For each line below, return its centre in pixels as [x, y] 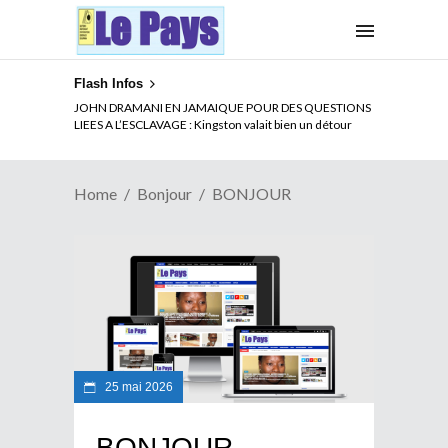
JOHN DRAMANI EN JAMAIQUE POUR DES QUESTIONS [222, 107]
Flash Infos [108, 83]
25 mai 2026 [137, 386]
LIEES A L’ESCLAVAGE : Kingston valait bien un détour [213, 124]
